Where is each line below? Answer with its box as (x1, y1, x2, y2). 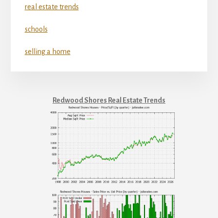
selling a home (24, 48, 71, 56)
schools (24, 25, 48, 34)
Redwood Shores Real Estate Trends (53, 96, 165, 104)
